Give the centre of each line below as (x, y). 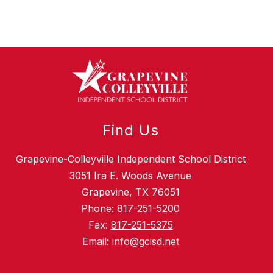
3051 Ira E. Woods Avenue (130, 176)
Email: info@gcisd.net (130, 242)
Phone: (99, 209)
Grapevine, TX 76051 (130, 192)
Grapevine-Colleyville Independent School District (130, 159)
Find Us (130, 130)
